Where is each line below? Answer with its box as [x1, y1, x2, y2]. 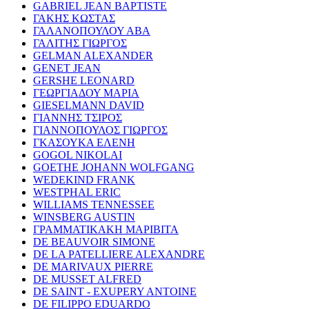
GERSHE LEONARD [33, 74, 134, 86]
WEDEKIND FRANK [33, 173, 135, 186]
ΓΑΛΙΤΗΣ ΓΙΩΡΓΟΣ [33, 37, 127, 49]
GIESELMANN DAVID [33, 99, 144, 111]
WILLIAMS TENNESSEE [33, 198, 154, 210]
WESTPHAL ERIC [33, 186, 121, 198]
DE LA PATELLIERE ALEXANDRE [33, 248, 205, 260]
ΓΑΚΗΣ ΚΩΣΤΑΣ [33, 12, 115, 24]
